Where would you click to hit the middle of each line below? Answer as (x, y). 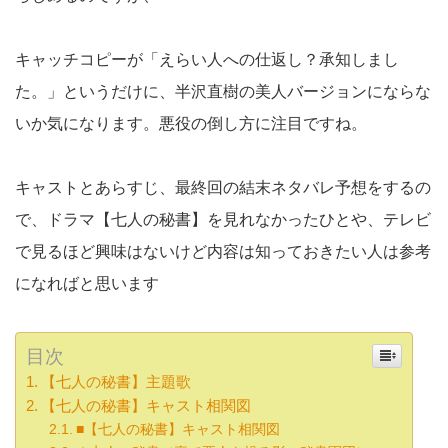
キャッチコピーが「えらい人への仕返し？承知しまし (207, 60)
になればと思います (87, 284)
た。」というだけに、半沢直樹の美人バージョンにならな (223, 92)
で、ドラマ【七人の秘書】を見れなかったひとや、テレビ (223, 220)
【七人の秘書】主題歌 (116, 382)
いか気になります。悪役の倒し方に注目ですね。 (191, 124)
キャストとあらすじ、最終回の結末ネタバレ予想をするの (223, 188)
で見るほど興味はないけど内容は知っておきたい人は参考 (223, 252)
